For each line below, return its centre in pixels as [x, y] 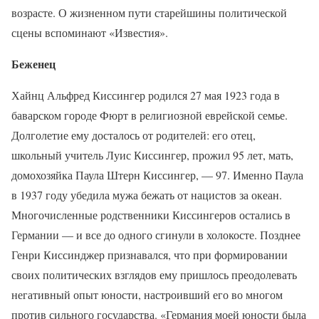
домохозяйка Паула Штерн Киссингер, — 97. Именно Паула [157, 174]
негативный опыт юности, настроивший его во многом [147, 294]
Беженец [33, 63]
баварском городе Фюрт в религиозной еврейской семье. [150, 115]
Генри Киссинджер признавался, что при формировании [150, 254]
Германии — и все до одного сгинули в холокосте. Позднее [156, 234]
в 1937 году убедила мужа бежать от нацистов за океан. [147, 194]
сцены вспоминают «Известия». [90, 32]
